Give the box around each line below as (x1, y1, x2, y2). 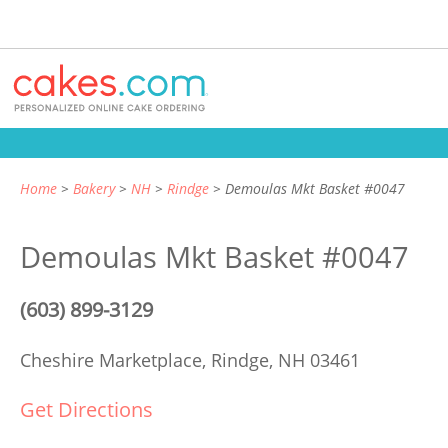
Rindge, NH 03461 (211, 348, 360, 372)
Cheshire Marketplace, (20, 348, 211, 372)
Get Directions (20, 396, 153, 423)
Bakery (73, 179, 115, 198)
